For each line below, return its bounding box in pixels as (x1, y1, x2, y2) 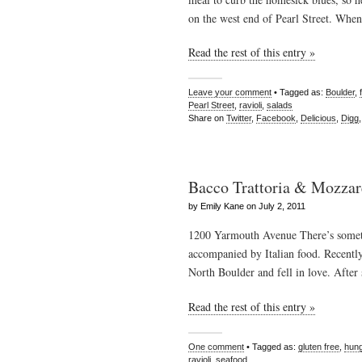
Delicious (301, 113, 336, 124)
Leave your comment (188, 87, 271, 98)
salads (267, 100, 293, 111)
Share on (188, 113, 226, 124)
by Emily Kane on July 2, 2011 (188, 201, 305, 212)
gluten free (298, 341, 339, 351)
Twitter (226, 113, 251, 124)
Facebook (256, 113, 296, 124)
